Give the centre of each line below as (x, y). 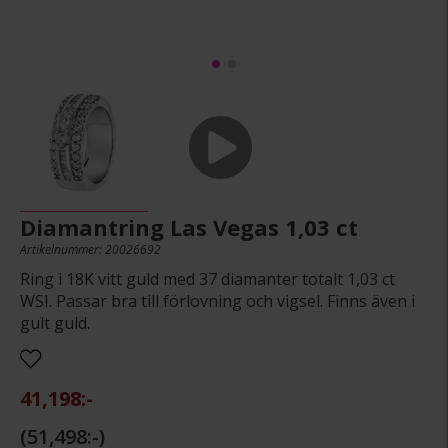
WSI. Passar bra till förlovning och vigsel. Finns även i (217, 300)
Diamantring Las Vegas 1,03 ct (189, 226)
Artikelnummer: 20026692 (90, 249)
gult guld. (55, 322)
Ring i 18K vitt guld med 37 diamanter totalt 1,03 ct (207, 278)
